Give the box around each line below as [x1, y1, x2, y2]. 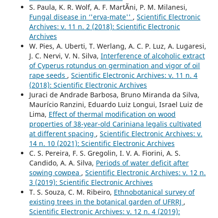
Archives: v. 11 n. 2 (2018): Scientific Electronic [29, 21, 180, 31]
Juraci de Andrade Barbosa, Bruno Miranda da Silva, [29, 90, 200, 99]
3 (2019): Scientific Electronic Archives [29, 177, 153, 187]
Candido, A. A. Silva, [29, 158, 96, 167]
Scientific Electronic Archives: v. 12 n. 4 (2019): [29, 206, 180, 216]
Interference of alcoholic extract [100, 51, 205, 60]
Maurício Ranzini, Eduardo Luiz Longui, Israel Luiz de [29, 99, 203, 109]
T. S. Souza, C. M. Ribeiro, [29, 187, 114, 197]
